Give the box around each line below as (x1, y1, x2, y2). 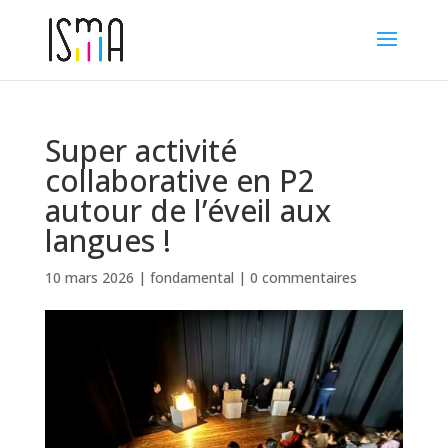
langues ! (44, 220, 171, 261)
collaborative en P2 (44, 160, 315, 201)
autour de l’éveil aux (44, 190, 331, 231)
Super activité (44, 130, 237, 171)
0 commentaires (249, 268, 357, 287)
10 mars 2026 (44, 268, 134, 287)
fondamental (149, 268, 234, 287)
